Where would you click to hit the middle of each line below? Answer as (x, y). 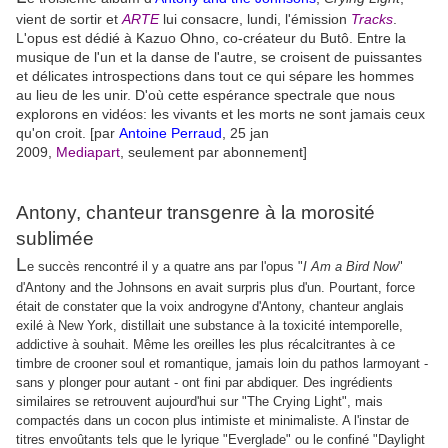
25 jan (249, 132)
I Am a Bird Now (350, 266)
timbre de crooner (68, 363)
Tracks (372, 18)
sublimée (55, 238)
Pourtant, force (372, 287)
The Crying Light (294, 401)
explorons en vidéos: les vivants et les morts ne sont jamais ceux (220, 113)
